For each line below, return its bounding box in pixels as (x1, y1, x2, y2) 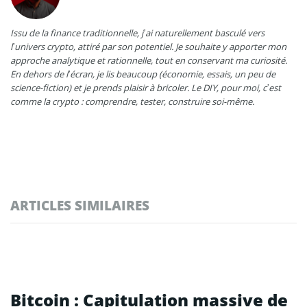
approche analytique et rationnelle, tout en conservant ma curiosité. (10, 53, 287, 66)
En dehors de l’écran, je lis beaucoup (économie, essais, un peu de (10, 67, 275, 80)
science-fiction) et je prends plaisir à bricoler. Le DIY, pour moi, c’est (10, 81, 281, 94)
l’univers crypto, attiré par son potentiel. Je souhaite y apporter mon (10, 40, 286, 53)
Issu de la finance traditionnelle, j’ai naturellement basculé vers (10, 26, 265, 39)
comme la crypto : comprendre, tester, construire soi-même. (10, 95, 254, 108)
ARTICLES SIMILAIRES (10, 196, 149, 214)
